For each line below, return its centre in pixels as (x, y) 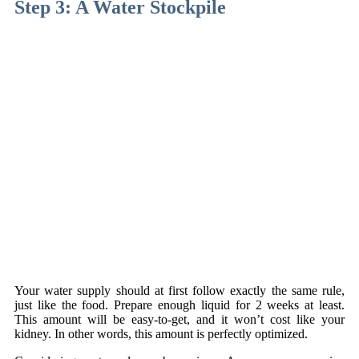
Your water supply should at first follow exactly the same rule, (179, 290)
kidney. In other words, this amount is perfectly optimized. (161, 333)
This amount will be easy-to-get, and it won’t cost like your (179, 319)
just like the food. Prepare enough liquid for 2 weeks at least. (179, 305)
